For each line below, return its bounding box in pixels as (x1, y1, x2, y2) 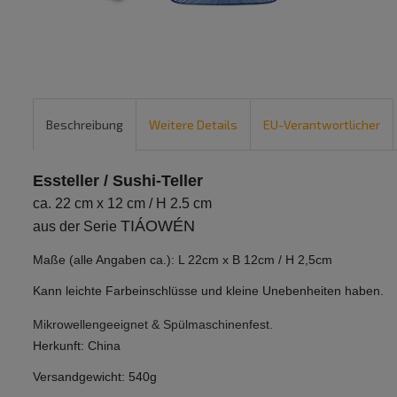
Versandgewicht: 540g (33, 370, 157, 385)
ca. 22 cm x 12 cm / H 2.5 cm (33, 196, 212, 212)
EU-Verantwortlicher (263, 116, 380, 132)
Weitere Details (149, 116, 237, 132)
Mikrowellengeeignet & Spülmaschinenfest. (33, 317, 273, 332)
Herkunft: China (33, 339, 121, 354)
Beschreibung (46, 116, 123, 132)
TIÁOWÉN (121, 217, 195, 236)
